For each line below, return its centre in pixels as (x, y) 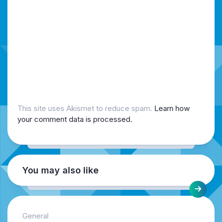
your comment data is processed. (75, 119)
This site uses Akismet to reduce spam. (86, 109)
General (35, 216)
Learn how (172, 109)
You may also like (60, 170)
